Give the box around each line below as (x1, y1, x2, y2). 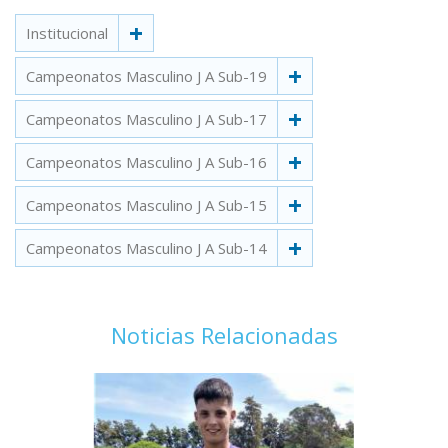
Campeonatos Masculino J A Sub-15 (26, 195, 267, 215)
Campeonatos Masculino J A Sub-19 (26, 66, 267, 86)
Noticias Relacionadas (110, 320, 338, 350)
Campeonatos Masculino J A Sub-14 (26, 238, 267, 258)
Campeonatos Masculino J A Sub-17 (26, 109, 267, 129)
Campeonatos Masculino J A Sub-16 (26, 152, 267, 172)
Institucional (26, 23, 108, 43)
